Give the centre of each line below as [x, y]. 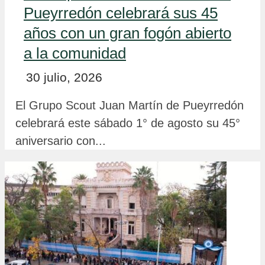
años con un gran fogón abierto [127, 33]
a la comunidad [75, 53]
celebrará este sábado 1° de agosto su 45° [128, 123]
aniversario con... [61, 140]
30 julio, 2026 [64, 77]
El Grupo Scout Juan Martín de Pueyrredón [130, 105]
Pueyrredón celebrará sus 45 [121, 13]
